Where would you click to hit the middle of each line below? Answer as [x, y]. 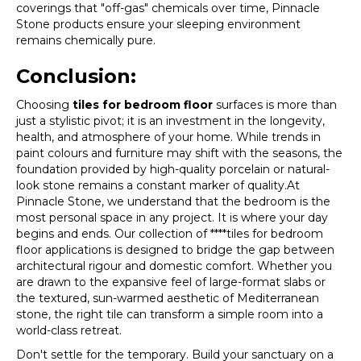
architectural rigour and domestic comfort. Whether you [174, 266]
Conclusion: [76, 76]
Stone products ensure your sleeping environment [158, 24]
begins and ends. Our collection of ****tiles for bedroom [170, 233]
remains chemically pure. [86, 40]
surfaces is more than [275, 104]
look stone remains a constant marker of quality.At [158, 185]
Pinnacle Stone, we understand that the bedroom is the [173, 201]
